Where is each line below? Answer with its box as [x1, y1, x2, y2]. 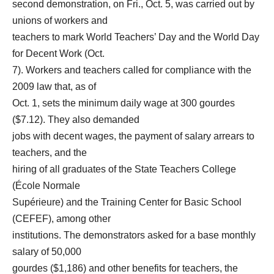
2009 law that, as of [12, 81, 96, 92]
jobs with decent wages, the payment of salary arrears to [12, 131, 254, 141]
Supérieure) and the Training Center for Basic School [12, 197, 242, 207]
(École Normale [12, 180, 80, 191]
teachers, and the [12, 147, 87, 158]
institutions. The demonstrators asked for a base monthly [12, 230, 256, 240]
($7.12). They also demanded [12, 114, 139, 125]
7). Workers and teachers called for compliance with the [12, 65, 251, 75]
